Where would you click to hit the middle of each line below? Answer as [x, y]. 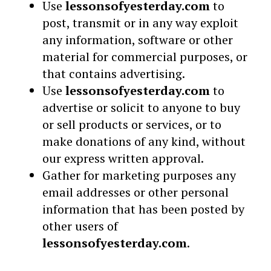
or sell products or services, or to [132, 124]
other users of [80, 226]
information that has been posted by [143, 209]
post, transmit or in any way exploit [140, 23]
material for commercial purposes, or [145, 57]
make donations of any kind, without [144, 141]
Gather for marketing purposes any [139, 175]
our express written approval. [123, 158]
